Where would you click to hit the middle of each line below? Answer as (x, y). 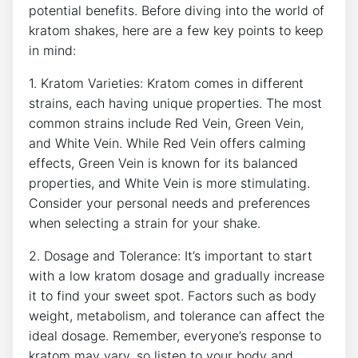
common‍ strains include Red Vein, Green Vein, (166, 123)
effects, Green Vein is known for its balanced (163, 163)
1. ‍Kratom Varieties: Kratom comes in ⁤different (166, 83)
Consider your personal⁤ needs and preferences (169, 203)
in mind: (52, 50)
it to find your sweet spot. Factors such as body (173, 295)
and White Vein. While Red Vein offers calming (167, 143)
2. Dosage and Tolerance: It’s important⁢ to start (171, 255)
